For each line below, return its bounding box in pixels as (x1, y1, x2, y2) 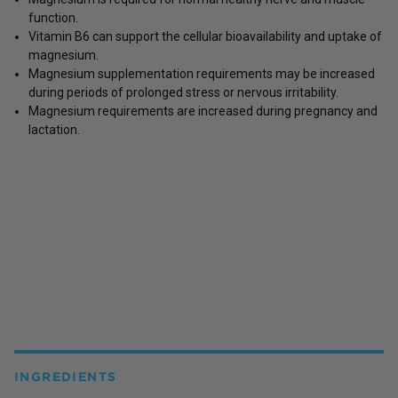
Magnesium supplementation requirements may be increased (28, 66, 375, 81)
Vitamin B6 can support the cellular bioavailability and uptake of (28, 28, 382, 44)
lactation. (28, 122, 80, 137)
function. (28, 10, 78, 25)
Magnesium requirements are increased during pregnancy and (28, 103, 378, 118)
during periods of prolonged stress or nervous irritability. (28, 84, 338, 99)
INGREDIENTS (14, 369, 117, 384)
